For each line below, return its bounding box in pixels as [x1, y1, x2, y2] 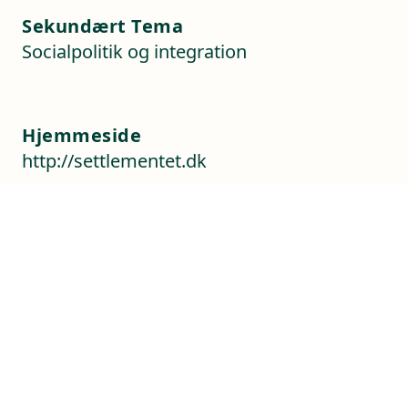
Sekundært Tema [22, 13, 183, 38]
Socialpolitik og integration [22, 38, 247, 64]
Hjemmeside [22, 122, 141, 148]
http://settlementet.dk [22, 148, 207, 173]
